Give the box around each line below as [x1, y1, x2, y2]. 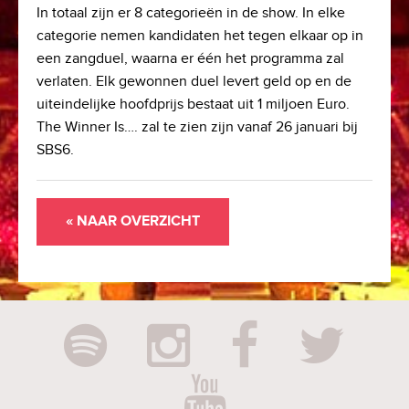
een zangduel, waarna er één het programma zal [37, 50, 344, 68]
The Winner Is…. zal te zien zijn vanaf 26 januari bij [37, 119, 358, 136]
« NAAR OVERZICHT [66, 213, 200, 230]
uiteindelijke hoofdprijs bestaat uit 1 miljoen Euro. [37, 96, 350, 113]
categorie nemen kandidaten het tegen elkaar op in [37, 27, 363, 45]
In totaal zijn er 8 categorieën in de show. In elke [37, 5, 345, 22]
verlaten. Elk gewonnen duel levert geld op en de [37, 73, 351, 90]
